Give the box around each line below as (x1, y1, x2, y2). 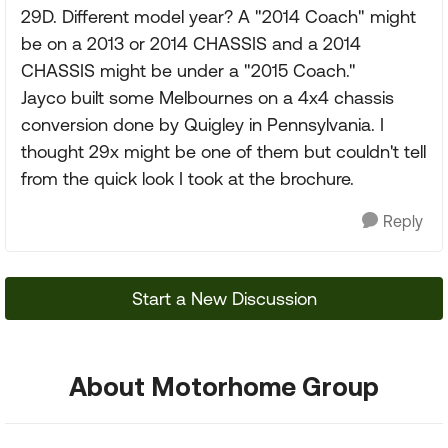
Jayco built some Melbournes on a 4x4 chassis (21, 87, 394, 108)
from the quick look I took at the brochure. (21, 168, 354, 189)
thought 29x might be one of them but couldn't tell (21, 141, 426, 162)
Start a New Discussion (131, 288, 317, 309)
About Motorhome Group (69, 371, 379, 401)
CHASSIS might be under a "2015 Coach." (21, 60, 356, 81)
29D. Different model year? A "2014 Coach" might (21, 6, 416, 27)
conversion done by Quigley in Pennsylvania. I (21, 114, 384, 135)
